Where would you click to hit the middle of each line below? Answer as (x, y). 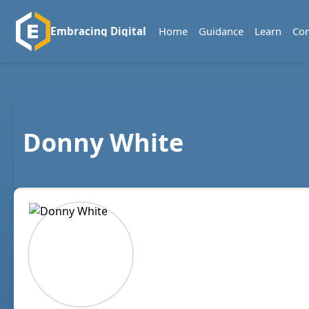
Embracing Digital (98, 31)
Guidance (221, 31)
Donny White (103, 143)
